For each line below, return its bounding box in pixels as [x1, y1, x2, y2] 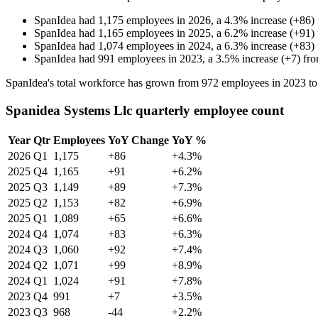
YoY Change [108, 133, 169, 146]
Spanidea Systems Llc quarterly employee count [6, 102, 284, 118]
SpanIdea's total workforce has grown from [6, 77, 202, 89]
